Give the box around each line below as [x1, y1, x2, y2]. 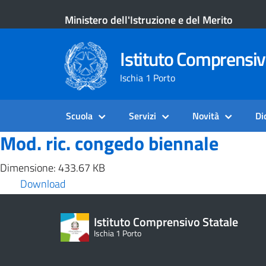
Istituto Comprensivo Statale [94, 213, 238, 231]
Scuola [66, 109, 93, 123]
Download [20, 176, 65, 192]
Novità [192, 109, 219, 123]
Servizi [129, 109, 156, 123]
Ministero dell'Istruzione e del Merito [65, 11, 233, 28]
